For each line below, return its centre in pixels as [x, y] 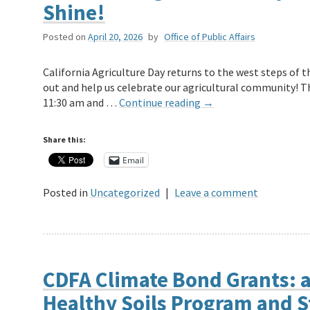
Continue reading [161, 103]
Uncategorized [125, 193]
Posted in [65, 193]
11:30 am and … [81, 103]
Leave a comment [216, 193]
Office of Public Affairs [210, 37]
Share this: [64, 140]
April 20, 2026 [115, 37]
